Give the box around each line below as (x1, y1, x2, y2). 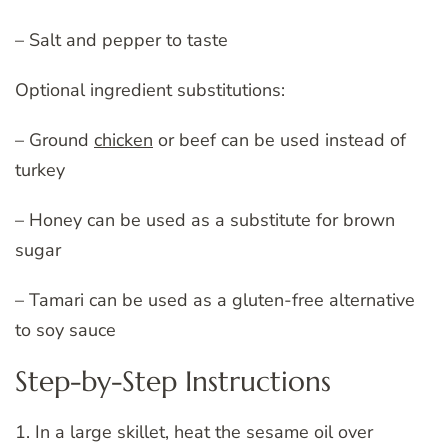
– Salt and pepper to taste (15, 28, 228, 53)
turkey (15, 158, 65, 183)
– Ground (15, 128, 94, 153)
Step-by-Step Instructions (15, 364, 331, 400)
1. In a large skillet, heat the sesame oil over (15, 420, 373, 445)
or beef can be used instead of (153, 128, 406, 153)
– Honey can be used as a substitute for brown (15, 208, 395, 233)
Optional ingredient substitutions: (15, 78, 285, 103)
